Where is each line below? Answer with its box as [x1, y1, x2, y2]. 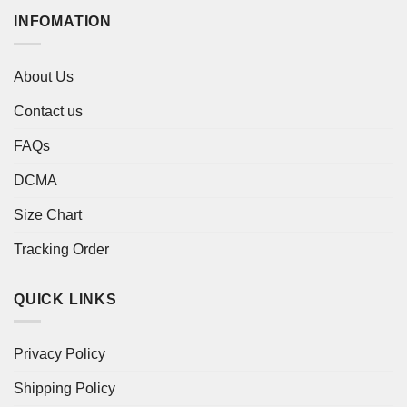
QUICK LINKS [14, 291, 117, 307]
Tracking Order [14, 241, 109, 257]
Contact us [14, 103, 83, 119]
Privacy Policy [14, 346, 105, 362]
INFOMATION [14, 13, 112, 29]
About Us [14, 68, 74, 84]
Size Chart [14, 206, 82, 223]
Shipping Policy [14, 381, 115, 397]
